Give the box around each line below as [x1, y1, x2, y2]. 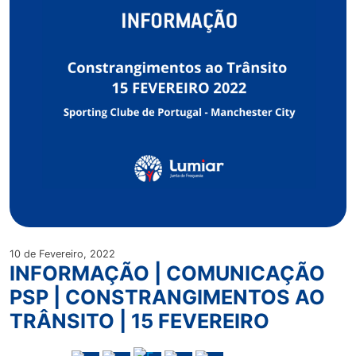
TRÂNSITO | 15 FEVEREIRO [10, 309, 269, 333]
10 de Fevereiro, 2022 [10, 248, 115, 260]
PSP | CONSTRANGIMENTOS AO [10, 285, 325, 309]
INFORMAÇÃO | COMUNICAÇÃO [10, 261, 325, 285]
